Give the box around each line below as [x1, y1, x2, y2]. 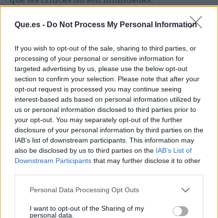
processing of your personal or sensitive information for [15, 54, 184, 62]
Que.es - [15, 20, 47, 29]
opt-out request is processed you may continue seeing [15, 85, 182, 93]
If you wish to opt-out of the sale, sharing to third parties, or [15, 44, 196, 52]
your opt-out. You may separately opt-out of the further [15, 115, 182, 124]
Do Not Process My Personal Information [47, 20, 197, 29]
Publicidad [93, 159, 125, 168]
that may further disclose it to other [91, 156, 200, 164]
